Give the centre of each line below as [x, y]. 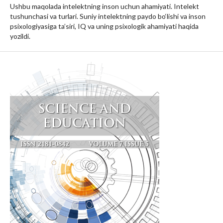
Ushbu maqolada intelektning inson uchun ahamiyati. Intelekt [105, 6]
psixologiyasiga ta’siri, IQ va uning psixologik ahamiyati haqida [104, 26]
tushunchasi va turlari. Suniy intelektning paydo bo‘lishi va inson [108, 16]
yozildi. [20, 36]
